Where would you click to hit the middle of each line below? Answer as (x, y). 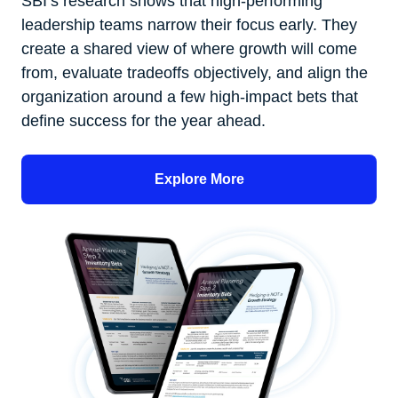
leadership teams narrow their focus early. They (189, 25)
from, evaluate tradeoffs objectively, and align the (195, 73)
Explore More (199, 179)
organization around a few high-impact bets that (190, 97)
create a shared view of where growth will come (189, 49)
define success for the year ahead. (146, 121)
